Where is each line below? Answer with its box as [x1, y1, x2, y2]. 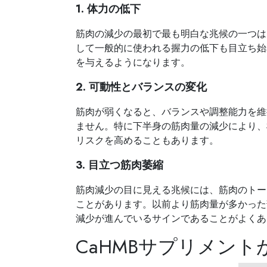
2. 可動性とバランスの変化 [76, 79, 207, 95]
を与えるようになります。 [76, 55, 190, 69]
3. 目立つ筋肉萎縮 [76, 157, 163, 173]
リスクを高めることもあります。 [76, 133, 219, 147]
